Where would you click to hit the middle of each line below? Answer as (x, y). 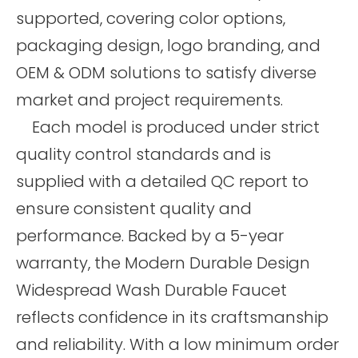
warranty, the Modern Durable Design (163, 263)
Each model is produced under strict (168, 127)
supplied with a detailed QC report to (162, 181)
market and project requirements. (149, 99)
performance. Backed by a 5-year (150, 235)
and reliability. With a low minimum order (177, 344)
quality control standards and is (143, 154)
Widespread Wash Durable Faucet (151, 290)
